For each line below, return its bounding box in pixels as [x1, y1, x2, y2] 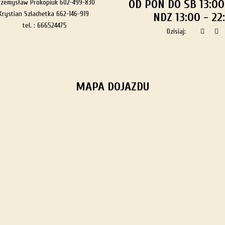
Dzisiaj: [166, 27, 190, 36]
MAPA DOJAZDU [76, 80, 149, 93]
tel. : [23, 21, 37, 30]
